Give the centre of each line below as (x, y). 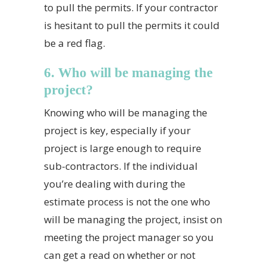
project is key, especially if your (117, 130)
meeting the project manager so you (129, 237)
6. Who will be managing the (128, 73)
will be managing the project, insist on (133, 219)
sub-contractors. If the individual (121, 166)
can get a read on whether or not (120, 255)
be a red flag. (75, 43)
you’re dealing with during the (115, 184)
